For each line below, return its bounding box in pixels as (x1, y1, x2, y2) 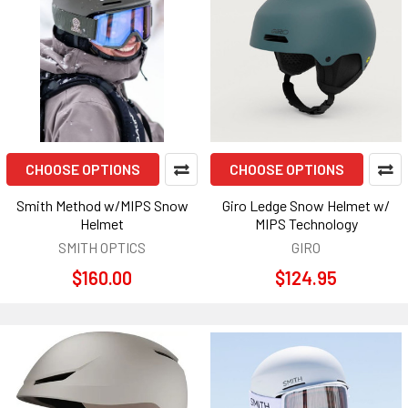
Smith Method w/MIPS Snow (15, 197, 189, 214)
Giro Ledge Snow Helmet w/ (222, 197, 390, 214)
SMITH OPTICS (58, 239, 146, 256)
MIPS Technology (254, 215, 358, 232)
